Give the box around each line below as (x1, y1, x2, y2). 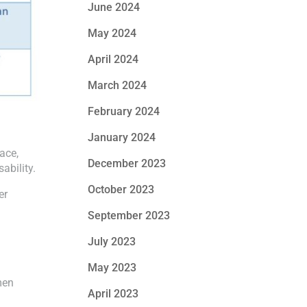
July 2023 (88, 235, 136, 248)
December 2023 (88, 157, 167, 170)
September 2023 (88, 209, 171, 222)
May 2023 (88, 261, 137, 274)
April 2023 (88, 287, 139, 300)
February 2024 (88, 105, 160, 118)
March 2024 (88, 79, 147, 92)
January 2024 (88, 131, 156, 144)
